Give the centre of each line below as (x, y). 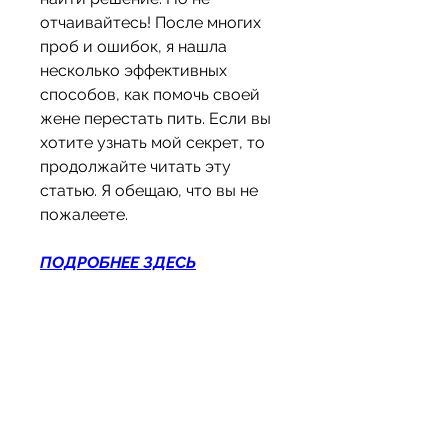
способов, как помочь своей (150, 95)
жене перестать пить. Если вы (155, 119)
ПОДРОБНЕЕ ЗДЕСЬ (118, 263)
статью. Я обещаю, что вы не (149, 191)
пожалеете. (84, 215)
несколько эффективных (133, 71)
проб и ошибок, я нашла (133, 47)
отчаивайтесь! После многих (150, 23)
